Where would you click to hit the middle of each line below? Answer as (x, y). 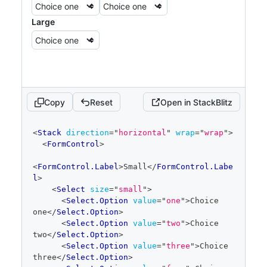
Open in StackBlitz (196, 102)
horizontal (142, 133)
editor (41, 138)
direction (88, 133)
